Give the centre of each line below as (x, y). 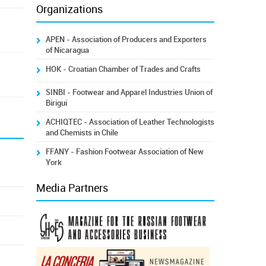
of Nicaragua (67, 50)
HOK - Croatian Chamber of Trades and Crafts (123, 69)
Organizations (69, 9)
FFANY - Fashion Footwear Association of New (124, 152)
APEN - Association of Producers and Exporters (126, 39)
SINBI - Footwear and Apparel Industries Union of (129, 92)
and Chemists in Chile (82, 133)
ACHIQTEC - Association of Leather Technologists (130, 122)
